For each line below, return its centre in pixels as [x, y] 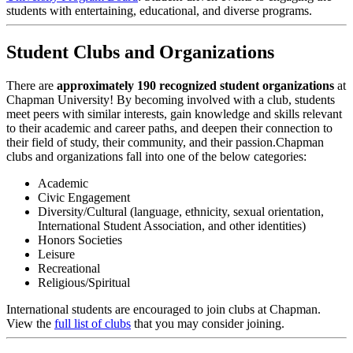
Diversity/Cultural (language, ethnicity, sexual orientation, [181, 211]
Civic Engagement [84, 197]
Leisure [56, 254]
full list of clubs [93, 323]
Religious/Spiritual [84, 282]
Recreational [69, 268]
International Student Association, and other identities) [172, 225]
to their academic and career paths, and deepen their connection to [169, 128]
